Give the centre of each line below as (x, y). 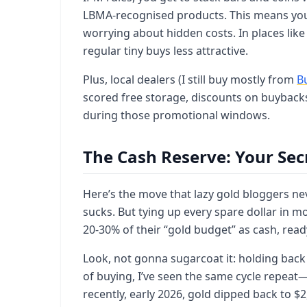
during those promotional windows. (176, 115)
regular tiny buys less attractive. (165, 51)
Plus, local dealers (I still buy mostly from (190, 79)
